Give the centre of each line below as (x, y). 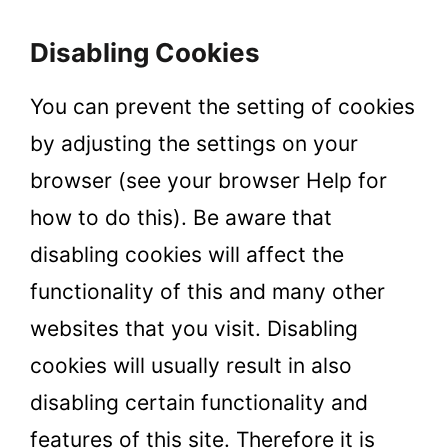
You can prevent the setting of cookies (222, 107)
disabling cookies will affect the (187, 255)
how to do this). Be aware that (181, 218)
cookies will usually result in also (191, 366)
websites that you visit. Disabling (194, 329)
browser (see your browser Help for (208, 181)
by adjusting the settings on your (194, 144)
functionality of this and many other (207, 292)
